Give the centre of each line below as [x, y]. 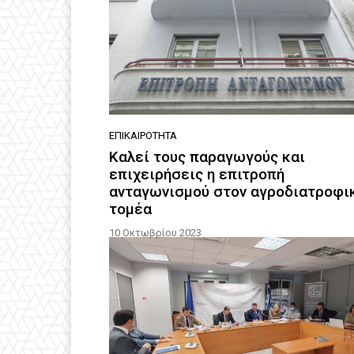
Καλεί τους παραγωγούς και [207, 156]
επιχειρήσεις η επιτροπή [197, 174]
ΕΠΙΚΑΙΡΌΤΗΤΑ [143, 135]
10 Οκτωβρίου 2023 [155, 232]
